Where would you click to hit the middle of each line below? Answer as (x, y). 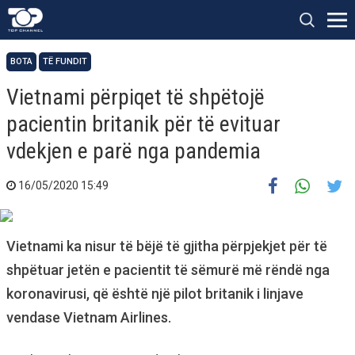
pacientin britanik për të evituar (143, 124)
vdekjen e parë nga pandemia (134, 151)
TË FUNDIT (65, 61)
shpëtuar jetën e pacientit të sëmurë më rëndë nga (168, 270)
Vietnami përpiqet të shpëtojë (136, 97)
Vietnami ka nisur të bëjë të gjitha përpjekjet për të (167, 246)
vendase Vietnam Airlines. (89, 317)
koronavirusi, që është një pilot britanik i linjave (155, 294)
